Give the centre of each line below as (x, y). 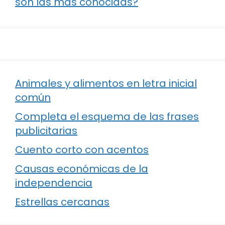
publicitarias (46, 131)
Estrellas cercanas (62, 202)
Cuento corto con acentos (82, 150)
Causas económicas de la (82, 169)
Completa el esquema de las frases (107, 117)
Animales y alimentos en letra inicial (106, 84)
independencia (54, 183)
